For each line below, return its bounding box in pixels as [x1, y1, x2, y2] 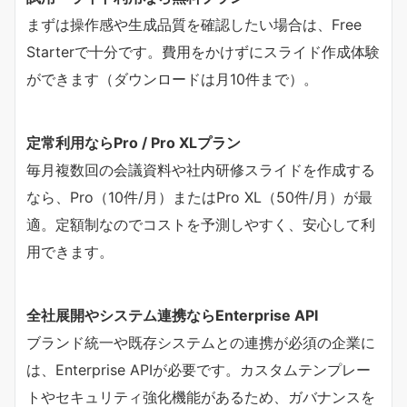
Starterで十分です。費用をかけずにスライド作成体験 [26, 42, 380, 61]
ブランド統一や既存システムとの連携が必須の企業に [26, 333, 375, 352]
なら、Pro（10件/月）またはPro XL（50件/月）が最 [26, 187, 372, 206]
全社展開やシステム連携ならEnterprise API [26, 305, 318, 324]
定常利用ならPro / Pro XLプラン [26, 133, 241, 152]
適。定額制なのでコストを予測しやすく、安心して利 [26, 214, 375, 233]
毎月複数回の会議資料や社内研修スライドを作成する [26, 160, 375, 179]
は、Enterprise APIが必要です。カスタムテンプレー [26, 360, 371, 379]
